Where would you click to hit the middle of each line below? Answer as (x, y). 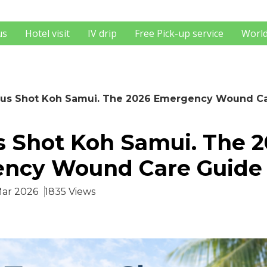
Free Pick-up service (179, 33)
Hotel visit (47, 33)
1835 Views (70, 192)
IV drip (102, 33)
